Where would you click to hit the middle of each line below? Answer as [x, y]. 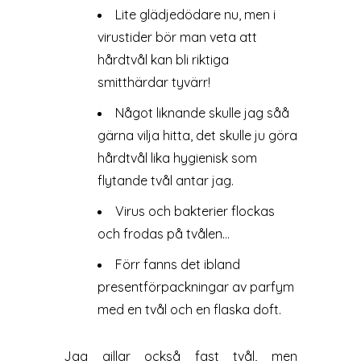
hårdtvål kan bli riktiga [163, 60]
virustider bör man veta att [177, 37]
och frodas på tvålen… [163, 234]
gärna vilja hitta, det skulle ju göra [197, 135]
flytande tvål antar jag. [165, 180]
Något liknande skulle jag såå [202, 113]
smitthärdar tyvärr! [154, 82]
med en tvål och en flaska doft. [189, 309]
